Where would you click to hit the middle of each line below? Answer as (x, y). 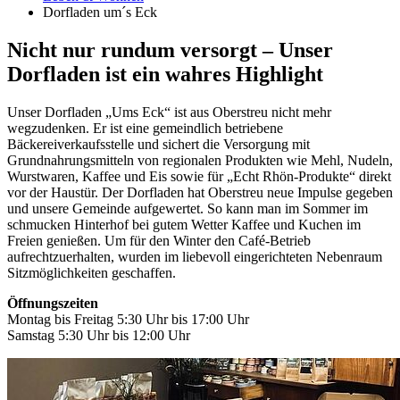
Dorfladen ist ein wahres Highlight (165, 74)
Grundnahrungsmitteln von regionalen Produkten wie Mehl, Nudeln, (200, 160)
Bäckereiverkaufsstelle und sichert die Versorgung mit (158, 144)
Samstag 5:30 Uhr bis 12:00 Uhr (99, 335)
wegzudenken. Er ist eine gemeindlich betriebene (145, 128)
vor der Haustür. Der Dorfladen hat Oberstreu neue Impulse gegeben (200, 192)
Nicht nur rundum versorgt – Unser (170, 50)
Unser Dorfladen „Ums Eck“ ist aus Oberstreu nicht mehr (169, 112)
